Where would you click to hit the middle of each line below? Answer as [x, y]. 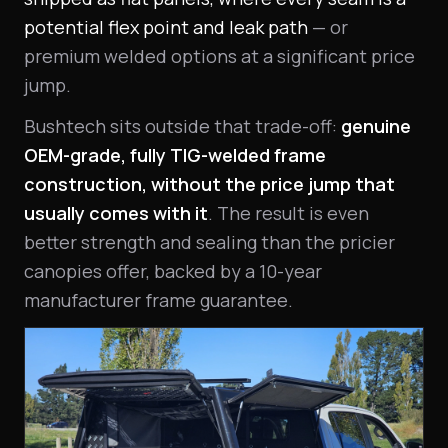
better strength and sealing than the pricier [209, 241]
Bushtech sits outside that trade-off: [182, 125]
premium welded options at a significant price [219, 55]
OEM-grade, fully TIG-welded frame [175, 154]
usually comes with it [116, 212]
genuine [376, 125]
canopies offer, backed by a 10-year [173, 270]
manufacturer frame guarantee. [158, 299]
